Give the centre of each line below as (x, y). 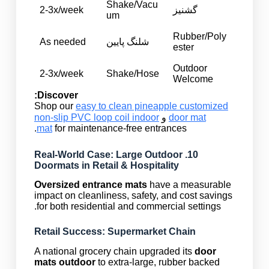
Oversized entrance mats (90, 185)
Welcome (193, 79)
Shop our (55, 106)
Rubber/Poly (200, 36)
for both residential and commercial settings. (128, 207)
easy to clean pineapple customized (152, 106)
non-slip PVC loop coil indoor (96, 117)
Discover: (57, 95)
